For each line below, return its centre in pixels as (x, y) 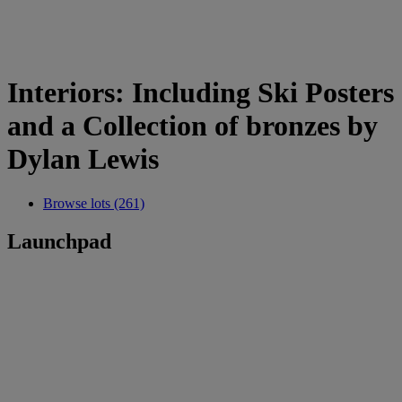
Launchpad (59, 241)
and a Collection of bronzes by (192, 126)
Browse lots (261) (94, 203)
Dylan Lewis (83, 159)
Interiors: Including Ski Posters (201, 93)
